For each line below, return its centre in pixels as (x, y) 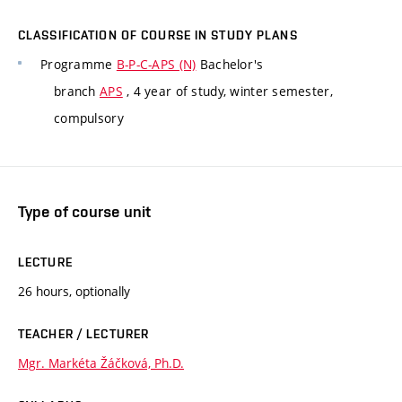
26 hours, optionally (74, 291)
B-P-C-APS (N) (156, 65)
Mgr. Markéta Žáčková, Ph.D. (101, 363)
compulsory (89, 118)
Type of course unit (84, 211)
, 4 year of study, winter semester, (227, 92)
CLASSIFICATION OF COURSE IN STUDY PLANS (158, 35)
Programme (79, 65)
